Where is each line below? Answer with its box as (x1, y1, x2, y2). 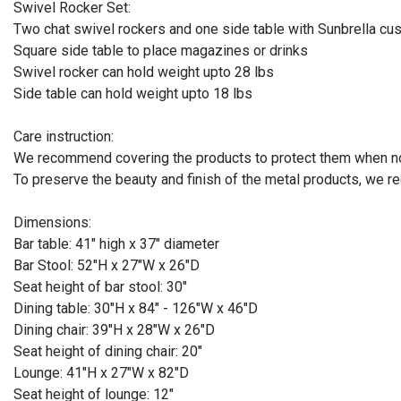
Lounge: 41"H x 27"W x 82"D (13, 364, 189, 382)
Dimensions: (13, 214, 91, 232)
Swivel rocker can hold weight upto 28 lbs (13, 64, 274, 81)
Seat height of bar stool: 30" (13, 278, 187, 296)
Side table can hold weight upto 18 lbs (13, 85, 252, 103)
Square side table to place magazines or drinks (13, 42, 308, 60)
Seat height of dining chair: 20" (13, 343, 202, 361)
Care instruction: (13, 128, 114, 146)
